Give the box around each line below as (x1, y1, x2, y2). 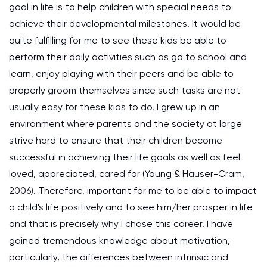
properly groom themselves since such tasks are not (9, 85, 240, 96)
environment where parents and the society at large (9, 118, 242, 129)
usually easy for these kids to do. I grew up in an (9, 101, 220, 113)
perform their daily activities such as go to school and (9, 51, 247, 63)
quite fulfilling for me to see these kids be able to (9, 35, 226, 46)
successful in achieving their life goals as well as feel (9, 151, 240, 163)
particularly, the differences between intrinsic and (9, 252, 228, 263)
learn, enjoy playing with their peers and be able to (9, 68, 234, 79)
